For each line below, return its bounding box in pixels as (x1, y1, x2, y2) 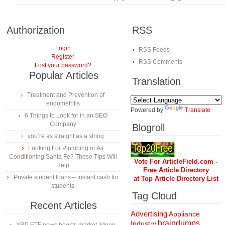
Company (49, 121, 76, 128)
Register (51, 53, 74, 60)
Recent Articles (30, 200, 97, 211)
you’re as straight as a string (28, 133, 104, 140)
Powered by (131, 106, 165, 114)
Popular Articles (29, 70, 98, 81)
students (51, 182, 74, 189)
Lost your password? (34, 62, 91, 69)
